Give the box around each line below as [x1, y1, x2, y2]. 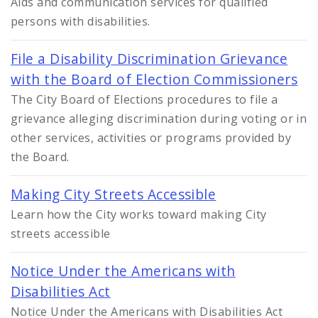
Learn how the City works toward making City [11, 207, 267, 223]
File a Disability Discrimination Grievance [11, 49, 288, 69]
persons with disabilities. [11, 13, 150, 30]
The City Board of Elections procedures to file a [11, 92, 278, 108]
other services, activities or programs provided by [11, 130, 292, 146]
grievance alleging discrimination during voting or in [11, 111, 307, 127]
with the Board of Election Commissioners [11, 70, 298, 89]
